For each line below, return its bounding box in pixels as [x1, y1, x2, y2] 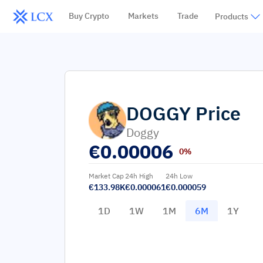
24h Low [166, 171, 193, 180]
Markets [127, 11, 159, 21]
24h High [125, 171, 153, 180]
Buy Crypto [68, 11, 109, 21]
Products [214, 11, 248, 22]
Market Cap [89, 171, 124, 180]
